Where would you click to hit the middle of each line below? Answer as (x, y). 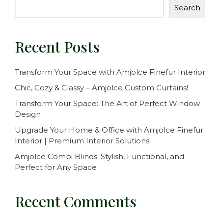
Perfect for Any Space (56, 167)
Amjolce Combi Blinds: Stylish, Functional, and (99, 157)
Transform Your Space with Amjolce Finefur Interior (110, 72)
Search (187, 8)
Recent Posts (57, 46)
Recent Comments (76, 202)
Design (28, 114)
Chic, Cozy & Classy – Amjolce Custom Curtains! (101, 88)
